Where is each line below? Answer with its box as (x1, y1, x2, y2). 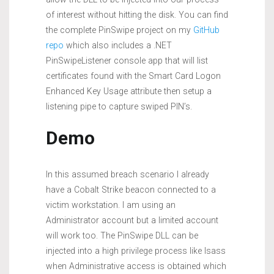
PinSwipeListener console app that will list (46, 56, 208, 66)
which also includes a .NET (64, 40, 172, 51)
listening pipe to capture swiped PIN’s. (46, 102, 192, 112)
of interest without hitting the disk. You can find (46, 10, 228, 20)
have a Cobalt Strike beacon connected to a (46, 185, 216, 195)
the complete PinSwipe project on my (46, 25, 193, 35)
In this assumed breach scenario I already (46, 169, 209, 180)
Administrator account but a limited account (46, 215, 218, 226)
